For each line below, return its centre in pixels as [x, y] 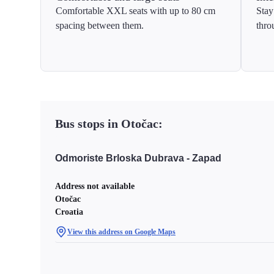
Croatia [69, 212]
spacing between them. [100, 25]
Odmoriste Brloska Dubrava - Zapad [138, 158]
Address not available [95, 186]
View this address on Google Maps [121, 232]
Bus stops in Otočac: [109, 124]
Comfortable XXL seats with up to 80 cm [135, 11]
